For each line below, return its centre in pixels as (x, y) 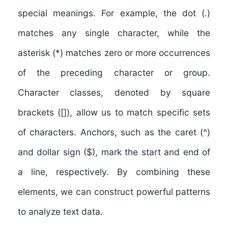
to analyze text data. (60, 211)
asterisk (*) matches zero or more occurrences (114, 52)
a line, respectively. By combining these (114, 172)
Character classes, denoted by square (114, 92)
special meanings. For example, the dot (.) (114, 13)
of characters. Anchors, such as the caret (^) (114, 132)
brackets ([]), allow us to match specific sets (114, 112)
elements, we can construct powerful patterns (114, 191)
